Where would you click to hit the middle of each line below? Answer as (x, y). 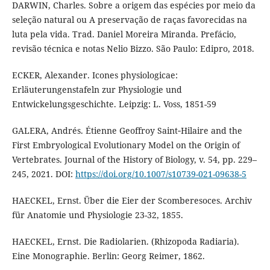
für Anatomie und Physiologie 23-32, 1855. (97, 215)
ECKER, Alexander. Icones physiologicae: (95, 75)
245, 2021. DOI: (43, 174)
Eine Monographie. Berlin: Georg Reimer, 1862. (108, 256)
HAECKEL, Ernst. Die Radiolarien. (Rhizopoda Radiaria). (125, 241)
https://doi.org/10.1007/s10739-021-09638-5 (161, 174)
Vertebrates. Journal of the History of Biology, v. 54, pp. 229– (134, 159)
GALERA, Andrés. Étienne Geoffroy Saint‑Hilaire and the (127, 130)
